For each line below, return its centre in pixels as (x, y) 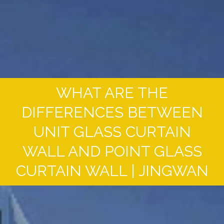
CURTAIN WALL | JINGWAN (112, 170)
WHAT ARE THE (112, 92)
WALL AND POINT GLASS (112, 151)
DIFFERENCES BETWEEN (112, 112)
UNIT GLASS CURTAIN (112, 131)
